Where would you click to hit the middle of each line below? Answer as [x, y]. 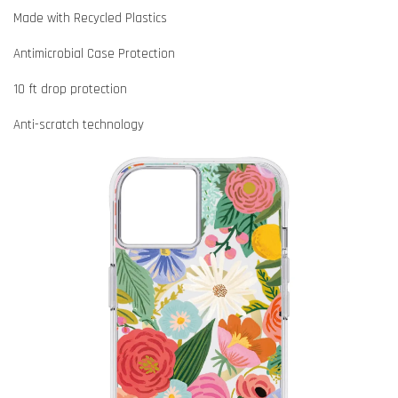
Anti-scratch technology [79, 125]
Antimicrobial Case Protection [94, 54]
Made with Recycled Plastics [90, 19]
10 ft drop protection [70, 90]
